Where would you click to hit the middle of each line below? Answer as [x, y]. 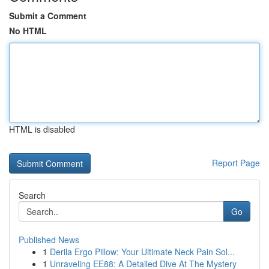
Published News [49, 240]
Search [32, 195]
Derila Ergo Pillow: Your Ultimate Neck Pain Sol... [142, 252]
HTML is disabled [42, 129]
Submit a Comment [48, 16]
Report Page [236, 163]
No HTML [28, 31]
